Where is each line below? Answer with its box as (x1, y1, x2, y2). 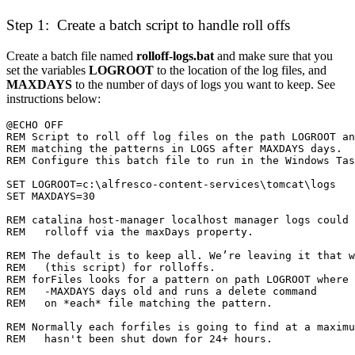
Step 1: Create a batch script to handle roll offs (6, 17, 290, 34)
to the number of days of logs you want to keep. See (75, 77, 335, 91)
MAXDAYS (6, 77, 75, 91)
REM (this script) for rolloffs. (6, 261, 216, 273)
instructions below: (6, 91, 101, 105)
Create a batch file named (6, 48, 136, 63)
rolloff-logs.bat (136, 48, 214, 63)
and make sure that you (214, 48, 333, 63)
